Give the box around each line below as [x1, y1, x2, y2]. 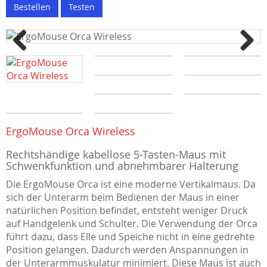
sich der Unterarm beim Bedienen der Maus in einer [6, 191, 240, 204]
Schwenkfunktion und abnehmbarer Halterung [6, 159, 238, 173]
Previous [13, 58, 52, 72]
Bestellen [14, 1, 51, 13]
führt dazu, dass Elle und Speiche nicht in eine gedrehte [6, 230, 254, 243]
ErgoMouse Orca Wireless [6, 124, 135, 138]
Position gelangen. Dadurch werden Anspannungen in [6, 243, 249, 256]
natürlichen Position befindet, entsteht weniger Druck [6, 204, 247, 217]
